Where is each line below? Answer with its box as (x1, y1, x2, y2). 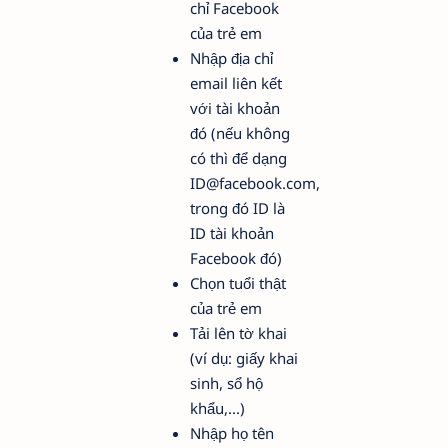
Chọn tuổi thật (190, 273, 286, 294)
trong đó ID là (190, 198, 285, 219)
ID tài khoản (190, 223, 274, 244)
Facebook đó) (190, 248, 282, 269)
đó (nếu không (190, 123, 290, 144)
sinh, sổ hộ (190, 373, 263, 394)
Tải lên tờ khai (190, 323, 287, 344)
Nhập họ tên (190, 423, 274, 444)
